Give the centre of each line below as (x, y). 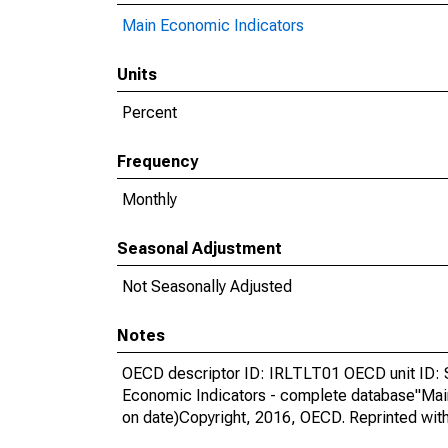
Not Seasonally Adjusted (207, 286)
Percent (149, 112)
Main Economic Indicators (213, 25)
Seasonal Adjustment (199, 248)
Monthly (149, 199)
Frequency (157, 161)
